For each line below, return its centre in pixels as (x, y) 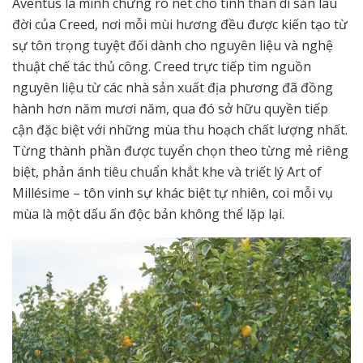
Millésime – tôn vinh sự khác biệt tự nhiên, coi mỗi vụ (173, 192)
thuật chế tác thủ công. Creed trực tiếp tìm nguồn (162, 66)
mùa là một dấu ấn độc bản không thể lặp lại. (148, 214)
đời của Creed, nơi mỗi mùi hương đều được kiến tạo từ (180, 24)
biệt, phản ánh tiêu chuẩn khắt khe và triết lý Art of (167, 171)
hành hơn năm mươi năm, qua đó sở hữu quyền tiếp (170, 108)
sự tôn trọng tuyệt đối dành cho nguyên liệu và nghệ (173, 45)
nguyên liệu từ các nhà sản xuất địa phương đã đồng (173, 87)
